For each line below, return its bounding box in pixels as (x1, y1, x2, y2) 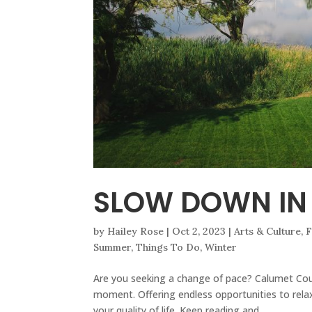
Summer (93, 241, 132, 254)
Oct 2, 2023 (172, 225, 226, 238)
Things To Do (136, 241, 201, 254)
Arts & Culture (234, 225, 302, 238)
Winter (205, 241, 237, 254)
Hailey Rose (107, 225, 164, 238)
